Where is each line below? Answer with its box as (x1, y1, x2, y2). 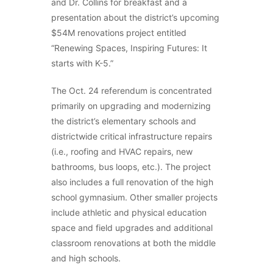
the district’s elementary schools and (51, 116, 196, 126)
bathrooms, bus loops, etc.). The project (51, 161, 211, 172)
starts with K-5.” (51, 58, 113, 68)
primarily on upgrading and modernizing (51, 101, 211, 111)
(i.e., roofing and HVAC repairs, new (51, 146, 193, 157)
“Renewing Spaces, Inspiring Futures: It (51, 43, 207, 53)
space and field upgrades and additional (51, 222, 213, 233)
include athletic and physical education (51, 207, 207, 218)
